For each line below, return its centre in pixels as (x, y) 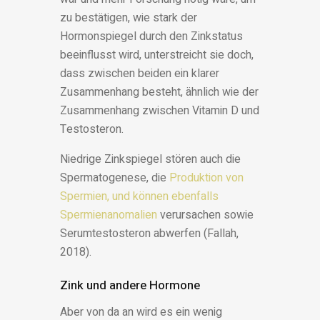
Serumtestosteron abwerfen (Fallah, (149, 234)
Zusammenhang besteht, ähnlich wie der (159, 92)
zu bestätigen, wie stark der (129, 18)
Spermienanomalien (109, 215)
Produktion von (206, 178)
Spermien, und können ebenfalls (139, 197)
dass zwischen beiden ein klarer (140, 74)
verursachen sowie (205, 215)
